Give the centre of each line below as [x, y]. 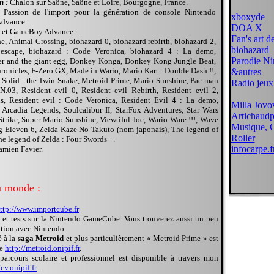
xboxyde [248, 17]
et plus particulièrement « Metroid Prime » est [141, 238]
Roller [243, 138]
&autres [246, 72]
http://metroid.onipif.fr [42, 248]
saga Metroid [41, 238]
